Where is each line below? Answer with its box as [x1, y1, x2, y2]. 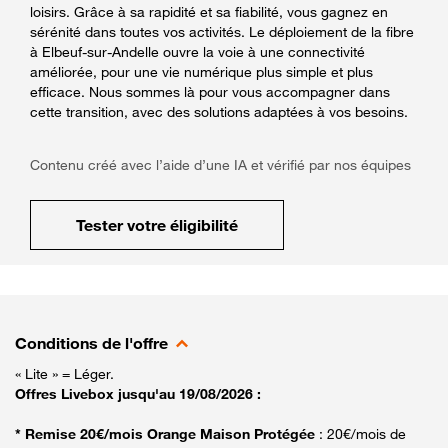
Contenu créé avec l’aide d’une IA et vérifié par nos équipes [30, 155, 411, 173]
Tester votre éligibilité [76, 214, 238, 235]
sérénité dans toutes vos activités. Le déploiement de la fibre [30, 22, 414, 40]
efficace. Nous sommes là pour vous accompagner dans [30, 82, 390, 100]
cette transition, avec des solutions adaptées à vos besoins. [30, 102, 408, 120]
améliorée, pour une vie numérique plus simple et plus [30, 62, 373, 80]
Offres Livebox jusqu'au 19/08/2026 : [15, 384, 261, 402]
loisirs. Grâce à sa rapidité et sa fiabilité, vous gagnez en [30, 2, 388, 20]
